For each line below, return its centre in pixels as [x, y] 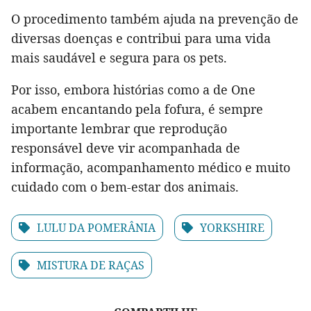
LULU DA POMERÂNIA [96, 228]
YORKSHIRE [232, 228]
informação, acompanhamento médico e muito [151, 168]
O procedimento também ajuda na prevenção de [155, 19]
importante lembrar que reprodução [119, 129]
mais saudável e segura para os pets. [119, 58]
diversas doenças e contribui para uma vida [141, 39]
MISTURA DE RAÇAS [91, 266]
